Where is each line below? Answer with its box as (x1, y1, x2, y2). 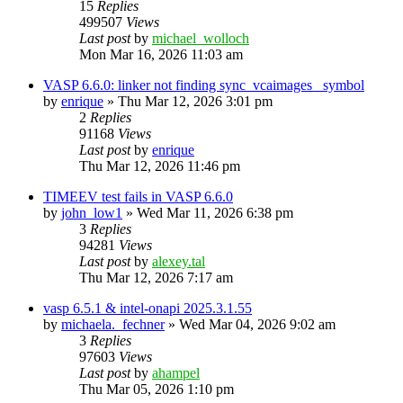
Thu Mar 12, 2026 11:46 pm (79, 157, 240, 174)
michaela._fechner (61, 316, 165, 332)
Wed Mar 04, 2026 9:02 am (179, 316, 336, 332)
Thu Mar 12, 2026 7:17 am (79, 269, 233, 285)
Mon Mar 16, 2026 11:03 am (79, 46, 243, 62)
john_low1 (61, 204, 122, 220)
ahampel (152, 364, 200, 381)
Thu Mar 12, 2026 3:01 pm (118, 93, 273, 109)
